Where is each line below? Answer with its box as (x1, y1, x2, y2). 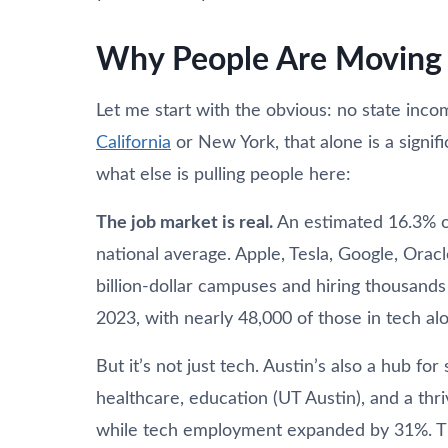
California (96, 133, 171, 152)
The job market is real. (96, 213, 273, 232)
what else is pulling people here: (96, 165, 351, 184)
